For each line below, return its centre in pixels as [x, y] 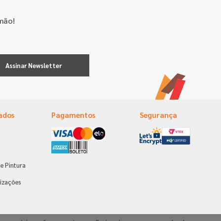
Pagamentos [73, 115]
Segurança [158, 115]
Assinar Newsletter [34, 65]
